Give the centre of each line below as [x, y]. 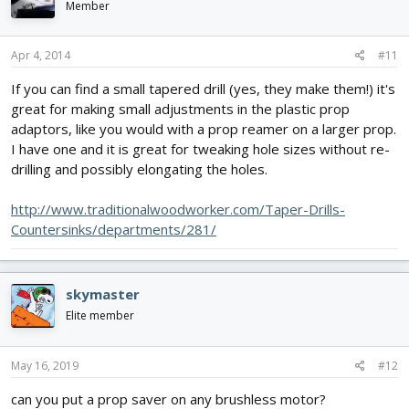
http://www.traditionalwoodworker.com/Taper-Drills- [178, 210]
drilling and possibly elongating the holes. [139, 169]
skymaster [103, 294]
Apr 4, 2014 [41, 56]
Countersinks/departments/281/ [114, 230]
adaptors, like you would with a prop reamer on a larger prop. [204, 129]
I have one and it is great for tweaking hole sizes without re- [200, 149]
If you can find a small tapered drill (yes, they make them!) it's [203, 89]
